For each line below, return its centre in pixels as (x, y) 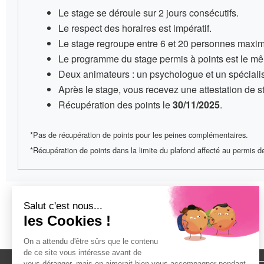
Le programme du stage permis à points (142, 59)
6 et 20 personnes (198, 44)
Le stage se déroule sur (108, 13)
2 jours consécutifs (197, 13)
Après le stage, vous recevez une (129, 90)
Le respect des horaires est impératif (134, 28)
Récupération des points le (115, 105)
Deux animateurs (94, 74)
